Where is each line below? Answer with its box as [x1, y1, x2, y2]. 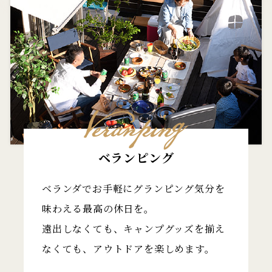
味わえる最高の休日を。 [42, 202, 154, 216]
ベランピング [98, 149, 174, 166]
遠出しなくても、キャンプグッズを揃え [42, 222, 225, 236]
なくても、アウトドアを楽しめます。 [42, 242, 215, 256]
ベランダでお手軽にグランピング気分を [42, 182, 225, 195]
